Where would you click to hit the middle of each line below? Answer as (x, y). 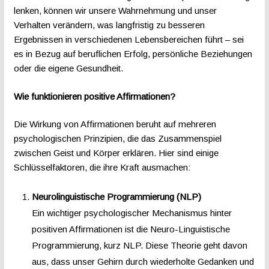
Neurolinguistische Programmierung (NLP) (116, 196)
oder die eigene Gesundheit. (68, 68)
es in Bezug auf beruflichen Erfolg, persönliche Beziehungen (133, 54)
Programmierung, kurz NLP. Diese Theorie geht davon (139, 245)
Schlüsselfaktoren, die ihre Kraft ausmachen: (102, 168)
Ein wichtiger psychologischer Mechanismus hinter (131, 213)
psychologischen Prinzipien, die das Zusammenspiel (117, 139)
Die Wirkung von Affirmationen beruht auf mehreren (115, 124)
